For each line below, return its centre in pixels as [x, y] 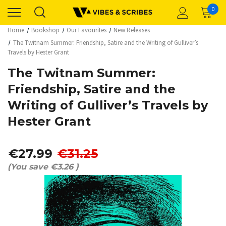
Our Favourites [87, 30]
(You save [28, 167]
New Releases [132, 30]
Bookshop [46, 30]
